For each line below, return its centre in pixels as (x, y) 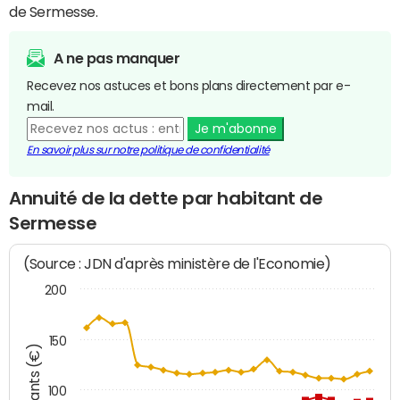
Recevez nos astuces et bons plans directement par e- (189, 85)
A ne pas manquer (117, 58)
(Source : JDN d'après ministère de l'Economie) (178, 264)
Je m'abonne (235, 128)
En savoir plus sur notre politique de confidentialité (148, 150)
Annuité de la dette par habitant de (166, 198)
